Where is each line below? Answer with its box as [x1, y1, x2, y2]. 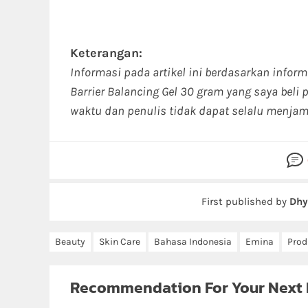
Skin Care [99, 236, 140, 247]
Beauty [55, 236, 85, 247]
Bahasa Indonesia [154, 236, 232, 247]
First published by [201, 195, 289, 208]
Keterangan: [70, 45, 142, 60]
